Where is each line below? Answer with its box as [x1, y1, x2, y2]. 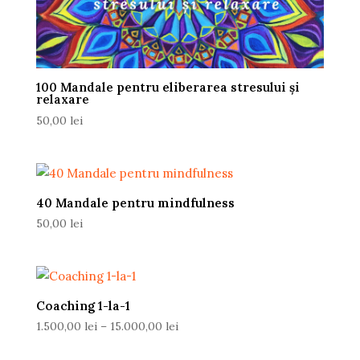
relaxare [35, 92, 89, 108]
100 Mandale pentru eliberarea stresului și [35, 80, 300, 96]
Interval [177, 318, 219, 333]
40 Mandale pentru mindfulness [35, 194, 235, 211]
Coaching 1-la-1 [35, 297, 130, 313]
